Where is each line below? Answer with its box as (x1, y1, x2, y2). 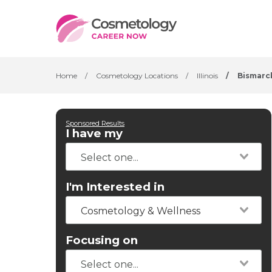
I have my (66, 126, 123, 140)
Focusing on (66, 233, 138, 247)
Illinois (197, 71, 218, 80)
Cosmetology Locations (96, 71, 178, 80)
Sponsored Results (66, 119, 124, 127)
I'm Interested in (66, 180, 165, 194)
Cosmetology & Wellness (81, 205, 200, 217)
